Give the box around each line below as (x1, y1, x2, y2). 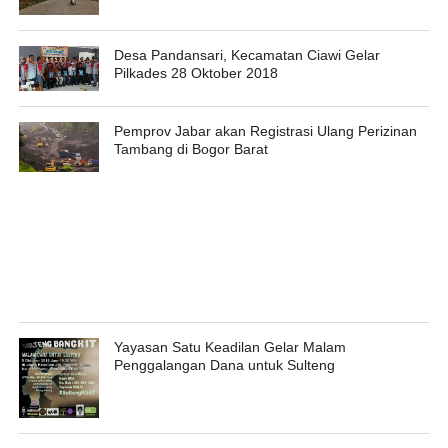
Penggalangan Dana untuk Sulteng (113, 357, 335, 374)
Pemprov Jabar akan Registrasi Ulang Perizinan (113, 122, 417, 139)
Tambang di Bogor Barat (113, 140, 268, 157)
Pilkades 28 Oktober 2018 (113, 64, 278, 81)
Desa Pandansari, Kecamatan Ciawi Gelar (113, 46, 380, 63)
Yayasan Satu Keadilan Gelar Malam (113, 339, 346, 356)
